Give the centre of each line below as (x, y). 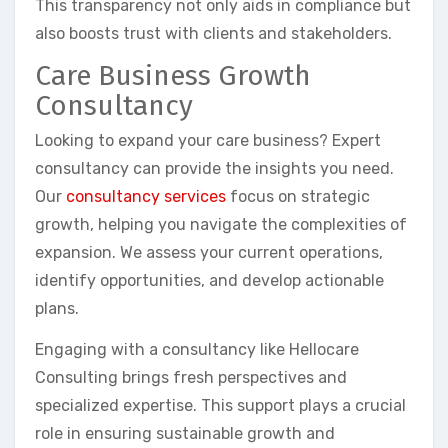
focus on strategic (298, 197)
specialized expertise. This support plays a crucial (220, 406)
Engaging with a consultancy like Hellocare (197, 350)
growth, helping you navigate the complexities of (221, 225)
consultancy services (146, 197)
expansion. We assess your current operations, (209, 253)
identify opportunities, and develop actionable (209, 281)
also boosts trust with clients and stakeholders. (213, 33)
